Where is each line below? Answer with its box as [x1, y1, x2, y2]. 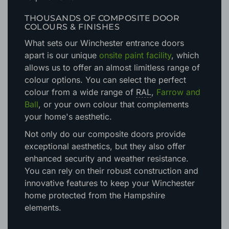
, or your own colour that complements [38, 114, 189, 125]
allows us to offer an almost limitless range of [25, 78, 200, 88]
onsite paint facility [99, 65, 172, 76]
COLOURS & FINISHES [25, 38, 120, 48]
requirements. [25, 8, 78, 18]
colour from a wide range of [25, 102, 136, 113]
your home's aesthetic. [25, 127, 112, 138]
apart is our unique [25, 65, 100, 76]
